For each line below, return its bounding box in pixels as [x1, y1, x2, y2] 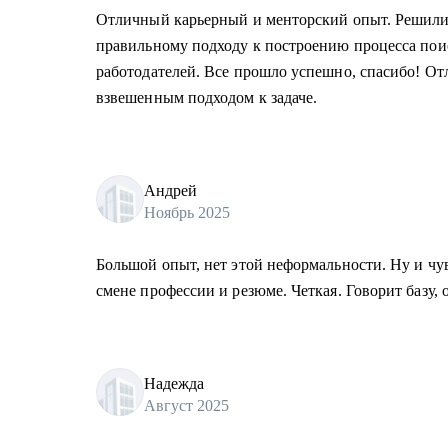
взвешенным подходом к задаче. [96, 89, 318, 106]
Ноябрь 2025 [144, 203, 230, 221]
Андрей [144, 181, 197, 199]
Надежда [144, 374, 204, 392]
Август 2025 [144, 396, 229, 414]
